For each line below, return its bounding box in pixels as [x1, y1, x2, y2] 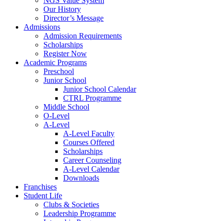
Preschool [43, 67, 74, 75]
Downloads [63, 174, 99, 182]
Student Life [24, 191, 62, 200]
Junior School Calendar [63, 85, 136, 93]
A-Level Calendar [63, 165, 119, 173]
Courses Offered [63, 138, 114, 147]
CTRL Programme [63, 94, 121, 102]
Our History [43, 5, 81, 13]
